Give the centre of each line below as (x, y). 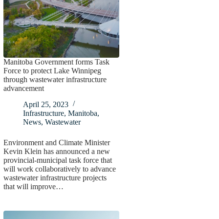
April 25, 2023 (45, 104)
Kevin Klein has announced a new (56, 151)
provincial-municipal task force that (57, 160)
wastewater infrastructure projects (55, 177)
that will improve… (33, 186)
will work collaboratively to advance (59, 169)
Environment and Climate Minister (56, 142)
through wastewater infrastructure (55, 79)
